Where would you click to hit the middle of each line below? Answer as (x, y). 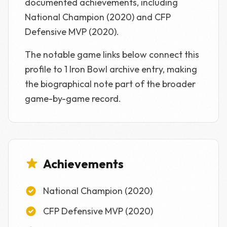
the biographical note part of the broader (110, 84)
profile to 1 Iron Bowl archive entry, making (111, 69)
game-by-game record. (73, 99)
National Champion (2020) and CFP (98, 17)
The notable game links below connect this (112, 54)
